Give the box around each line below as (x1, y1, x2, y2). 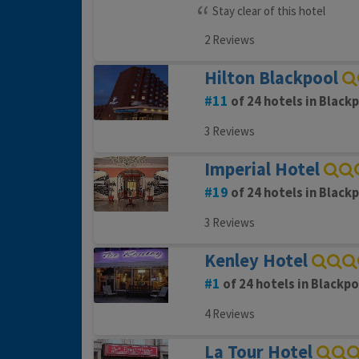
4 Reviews (204, 306, 255, 322)
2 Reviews (204, 32, 255, 48)
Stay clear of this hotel (212, 3, 325, 19)
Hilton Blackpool (204, 67, 338, 90)
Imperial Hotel (204, 158, 320, 181)
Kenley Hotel (204, 249, 308, 272)
